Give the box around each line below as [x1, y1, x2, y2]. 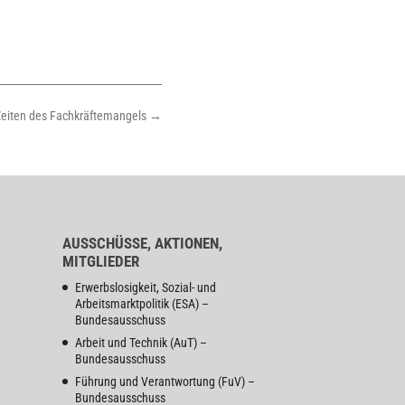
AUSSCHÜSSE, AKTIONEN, [61, 233, 222, 252]
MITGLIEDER [61, 251, 139, 270]
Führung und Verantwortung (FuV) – [74, 373, 255, 389]
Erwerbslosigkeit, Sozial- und [74, 279, 216, 295]
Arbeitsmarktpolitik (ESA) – [74, 296, 209, 311]
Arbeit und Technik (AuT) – [74, 334, 207, 350]
